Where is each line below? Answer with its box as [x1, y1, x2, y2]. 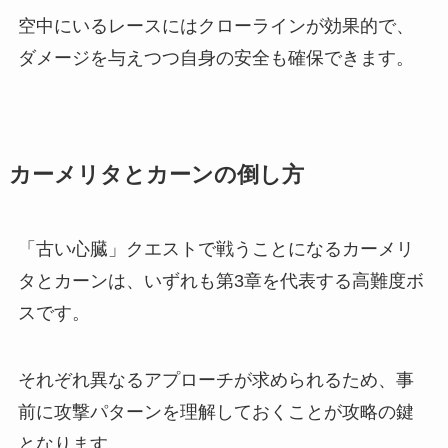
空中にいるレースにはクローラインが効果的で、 [17, 15, 414, 36]
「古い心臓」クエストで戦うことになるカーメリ [17, 238, 414, 259]
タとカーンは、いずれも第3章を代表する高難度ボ [17, 270, 424, 291]
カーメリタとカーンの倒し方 [8, 162, 304, 187]
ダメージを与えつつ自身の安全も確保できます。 [17, 47, 414, 68]
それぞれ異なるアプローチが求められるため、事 [17, 370, 414, 391]
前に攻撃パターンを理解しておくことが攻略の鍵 [17, 402, 414, 423]
